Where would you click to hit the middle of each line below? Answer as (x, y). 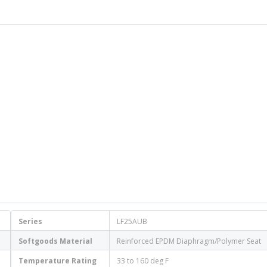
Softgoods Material (55, 241)
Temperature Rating (58, 261)
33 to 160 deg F (143, 261)
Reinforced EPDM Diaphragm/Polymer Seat (189, 241)
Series (30, 221)
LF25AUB (132, 221)
